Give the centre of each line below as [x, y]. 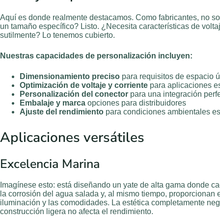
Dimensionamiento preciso [70, 76]
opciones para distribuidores [136, 103]
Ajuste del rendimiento [62, 111]
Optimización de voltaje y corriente [84, 85]
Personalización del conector [74, 94]
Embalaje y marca [53, 103]
